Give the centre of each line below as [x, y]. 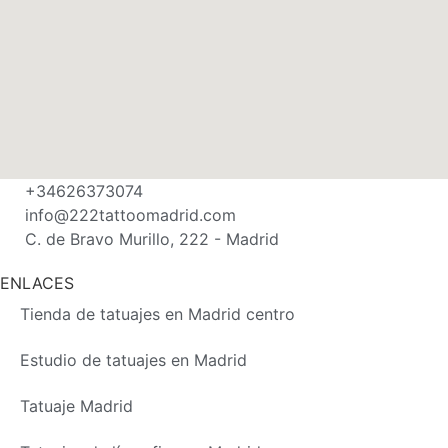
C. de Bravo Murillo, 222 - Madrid [152, 239]
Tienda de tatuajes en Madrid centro [157, 314]
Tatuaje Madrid [76, 406]
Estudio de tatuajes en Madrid [133, 360]
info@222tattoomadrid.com [130, 215]
